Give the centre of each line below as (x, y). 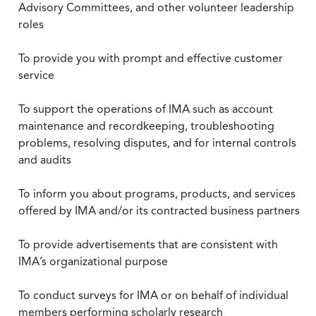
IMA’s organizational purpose (93, 261)
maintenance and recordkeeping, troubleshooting (146, 126)
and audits (45, 160)
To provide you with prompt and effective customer (151, 58)
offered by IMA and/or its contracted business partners (159, 211)
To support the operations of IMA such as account (146, 109)
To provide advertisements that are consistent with (148, 244)
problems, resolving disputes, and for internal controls (157, 143)
